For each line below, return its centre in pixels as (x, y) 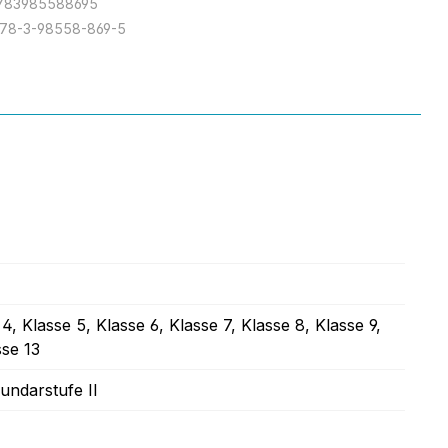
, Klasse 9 (340, 325)
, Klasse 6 (122, 325)
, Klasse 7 (195, 325)
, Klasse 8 (268, 325)
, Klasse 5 (49, 325)
